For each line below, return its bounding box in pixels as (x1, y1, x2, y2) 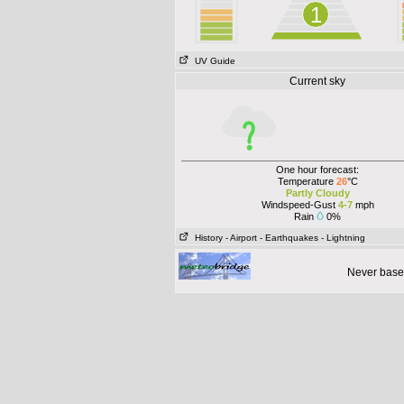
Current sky (289, 75, 345, 87)
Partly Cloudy (285, 188, 350, 198)
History (189, 233, 223, 243)
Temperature (277, 176, 336, 187)
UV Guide (189, 56, 235, 66)
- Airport (225, 233, 257, 243)
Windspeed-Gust (261, 199, 335, 210)
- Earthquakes (260, 233, 318, 243)
